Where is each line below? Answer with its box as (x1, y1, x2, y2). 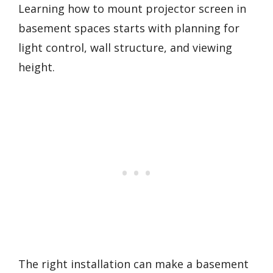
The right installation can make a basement (18, 256, 249, 271)
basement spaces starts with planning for (18, 21, 239, 35)
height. (18, 60, 55, 74)
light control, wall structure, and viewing (18, 40, 232, 55)
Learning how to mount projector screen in (18, 1, 246, 16)
